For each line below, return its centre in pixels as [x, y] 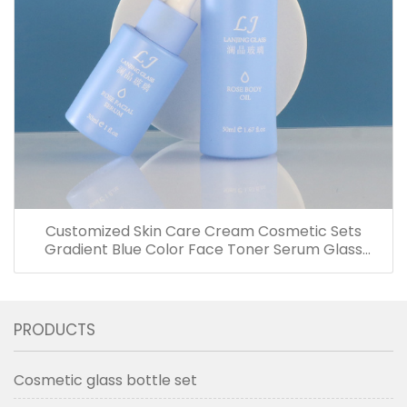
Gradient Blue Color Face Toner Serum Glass [203, 250]
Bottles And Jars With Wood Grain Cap [203, 268]
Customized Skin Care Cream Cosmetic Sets [203, 232]
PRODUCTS [55, 330]
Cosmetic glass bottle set [105, 381]
